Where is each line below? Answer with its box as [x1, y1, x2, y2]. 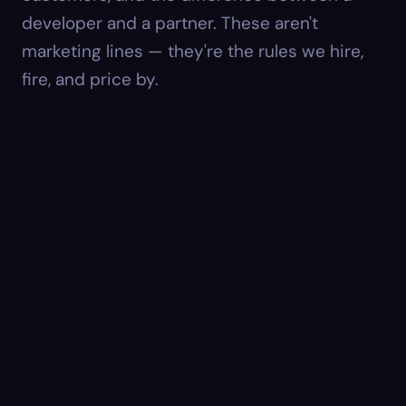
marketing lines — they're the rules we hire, [22, 39, 363, 63]
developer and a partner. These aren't [22, 11, 318, 34]
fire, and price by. [22, 67, 159, 91]
